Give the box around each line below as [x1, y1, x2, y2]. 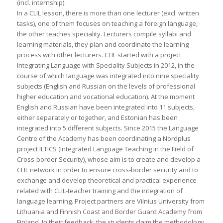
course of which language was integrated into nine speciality [16, 71, 199, 81]
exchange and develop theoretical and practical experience [16, 176, 197, 185]
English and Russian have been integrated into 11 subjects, [16, 103, 195, 112]
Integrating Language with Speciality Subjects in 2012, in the [16, 61, 195, 70]
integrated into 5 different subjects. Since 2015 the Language [16, 123, 199, 133]
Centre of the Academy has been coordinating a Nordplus [16, 134, 191, 143]
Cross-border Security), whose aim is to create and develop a [16, 155, 201, 164]
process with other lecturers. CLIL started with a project [16, 50, 181, 60]
